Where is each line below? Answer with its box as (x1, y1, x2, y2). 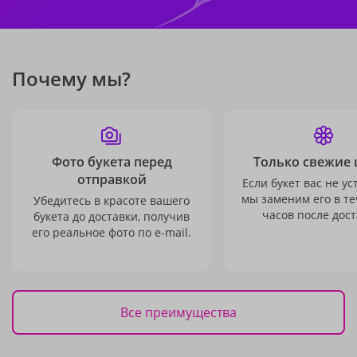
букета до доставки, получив (33, 209, 190, 224)
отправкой (76, 171, 147, 188)
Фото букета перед (51, 153, 172, 171)
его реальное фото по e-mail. (32, 225, 191, 240)
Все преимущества (120, 303, 237, 321)
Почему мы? (12, 65, 131, 92)
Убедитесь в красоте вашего (33, 193, 190, 208)
